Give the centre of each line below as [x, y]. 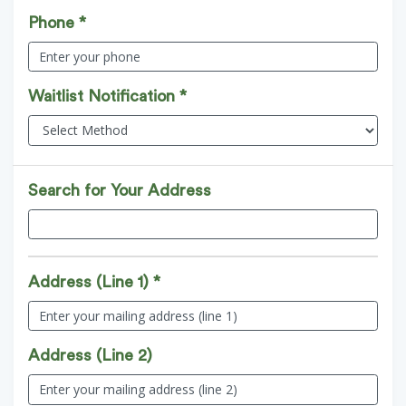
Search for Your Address [120, 190]
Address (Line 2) [90, 356]
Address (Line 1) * [94, 281]
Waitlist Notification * [107, 97]
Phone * [57, 22]
